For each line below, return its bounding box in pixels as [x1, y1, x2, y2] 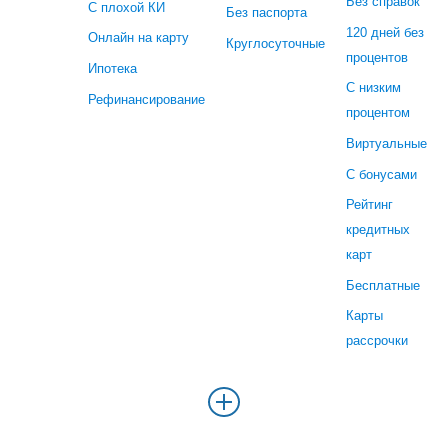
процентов [346, 49, 408, 65]
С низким [346, 80, 401, 96]
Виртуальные [346, 136, 427, 152]
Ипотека [88, 61, 137, 77]
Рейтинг [346, 197, 393, 213]
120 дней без [346, 24, 424, 40]
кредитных [346, 222, 410, 238]
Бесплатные [346, 277, 420, 293]
